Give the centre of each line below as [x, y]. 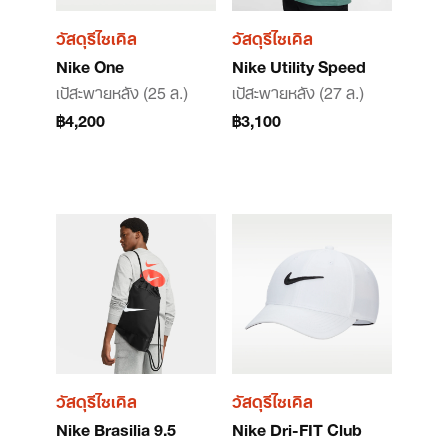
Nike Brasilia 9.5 [116, 428]
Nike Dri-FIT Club [297, 428]
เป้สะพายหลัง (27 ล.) [298, 91]
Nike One [90, 65]
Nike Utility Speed [299, 65]
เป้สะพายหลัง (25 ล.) [122, 91]
